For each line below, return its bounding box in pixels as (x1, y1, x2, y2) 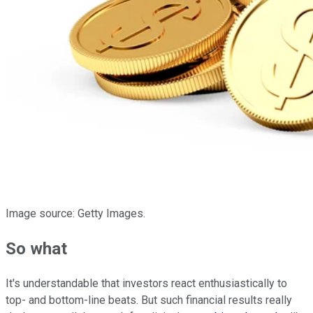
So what (6, 239, 67, 259)
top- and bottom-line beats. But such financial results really (6, 293, 292, 307)
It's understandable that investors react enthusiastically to (6, 277, 287, 291)
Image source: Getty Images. (6, 207, 145, 221)
